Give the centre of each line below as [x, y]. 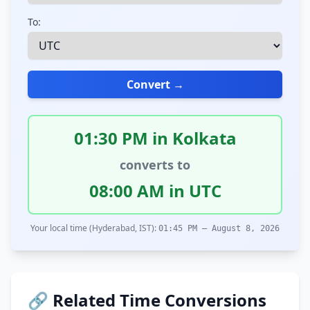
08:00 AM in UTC [155, 191]
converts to [155, 165]
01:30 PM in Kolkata [155, 138]
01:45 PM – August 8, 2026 [219, 228]
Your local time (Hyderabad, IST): [94, 228]
